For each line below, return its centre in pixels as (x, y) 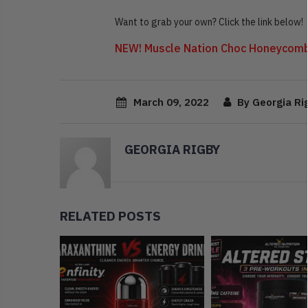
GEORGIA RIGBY (172, 149)
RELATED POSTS (110, 216)
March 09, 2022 (172, 102)
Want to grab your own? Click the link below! (209, 22)
